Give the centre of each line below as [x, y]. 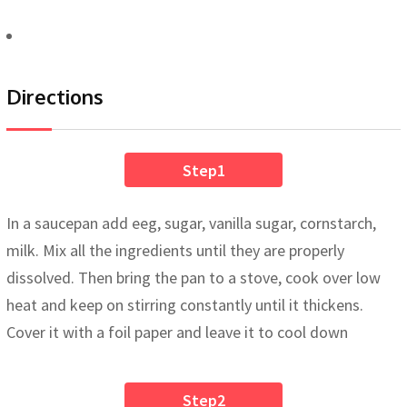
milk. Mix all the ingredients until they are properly [175, 251]
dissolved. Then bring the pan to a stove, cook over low [194, 278]
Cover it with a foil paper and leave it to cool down [177, 333]
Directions [55, 97]
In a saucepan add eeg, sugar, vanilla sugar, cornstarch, [191, 223]
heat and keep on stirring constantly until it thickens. [185, 305]
